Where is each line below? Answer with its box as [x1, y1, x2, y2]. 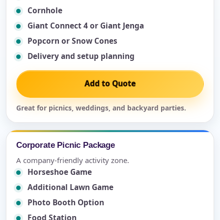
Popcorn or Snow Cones [27, 35, 117, 47]
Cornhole [27, 5, 62, 16]
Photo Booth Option [27, 197, 104, 208]
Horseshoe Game [27, 166, 92, 178]
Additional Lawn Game [27, 182, 113, 193]
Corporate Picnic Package [16, 140, 115, 150]
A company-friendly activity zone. [16, 155, 129, 165]
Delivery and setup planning [27, 51, 135, 62]
